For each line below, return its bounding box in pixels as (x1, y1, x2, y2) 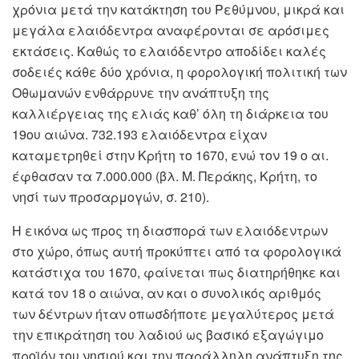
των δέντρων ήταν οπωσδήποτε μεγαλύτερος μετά (12, 305, 334, 324)
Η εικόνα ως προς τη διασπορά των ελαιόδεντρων (12, 221, 328, 240)
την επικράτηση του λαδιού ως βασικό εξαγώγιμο (12, 325, 324, 345)
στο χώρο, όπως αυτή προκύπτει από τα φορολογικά (12, 242, 341, 261)
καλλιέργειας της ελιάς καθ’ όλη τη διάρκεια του (12, 104, 329, 123)
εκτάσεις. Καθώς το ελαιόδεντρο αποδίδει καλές (12, 42, 326, 61)
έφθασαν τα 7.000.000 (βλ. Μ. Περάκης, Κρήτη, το (12, 167, 317, 186)
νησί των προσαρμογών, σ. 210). (12, 188, 209, 207)
